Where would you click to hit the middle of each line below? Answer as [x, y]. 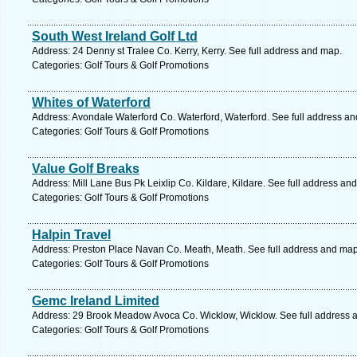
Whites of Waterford [91, 102]
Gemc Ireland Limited [96, 301]
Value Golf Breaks [86, 169]
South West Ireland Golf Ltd [115, 36]
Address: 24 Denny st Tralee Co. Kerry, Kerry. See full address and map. [187, 51]
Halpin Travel [71, 235]
